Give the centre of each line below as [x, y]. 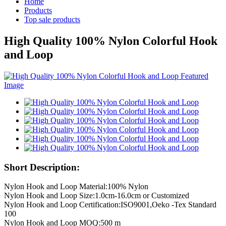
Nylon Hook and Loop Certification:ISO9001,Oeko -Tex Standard [110, 205]
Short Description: [42, 167]
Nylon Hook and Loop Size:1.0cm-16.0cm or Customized [97, 196]
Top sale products [52, 19]
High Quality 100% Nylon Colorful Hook [111, 41]
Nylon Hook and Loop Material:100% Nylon [76, 187]
